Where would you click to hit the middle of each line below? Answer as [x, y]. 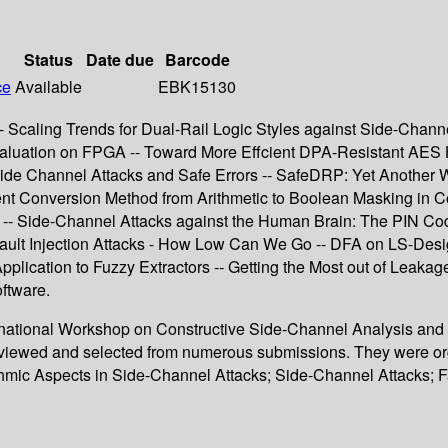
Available [48, 87]
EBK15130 [197, 87]
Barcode [197, 60]
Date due [120, 60]
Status [48, 60]
